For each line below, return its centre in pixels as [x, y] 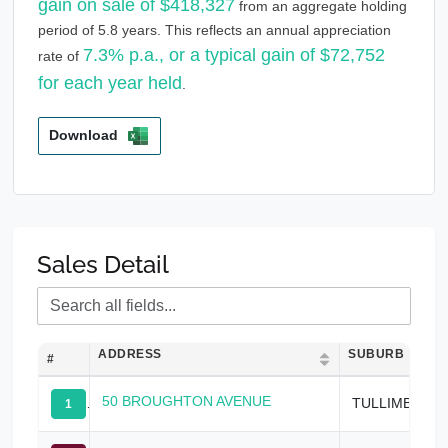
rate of [60, 55]
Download [83, 135]
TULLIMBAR [391, 402]
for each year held [110, 82]
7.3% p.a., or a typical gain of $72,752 [234, 54]
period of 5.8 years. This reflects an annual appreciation [214, 29]
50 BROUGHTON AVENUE [186, 400]
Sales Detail [103, 264]
